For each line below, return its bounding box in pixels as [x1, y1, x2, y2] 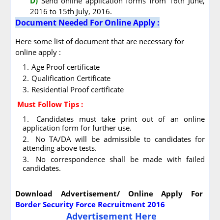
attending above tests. [23, 143, 97, 153]
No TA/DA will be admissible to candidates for [31, 134, 205, 144]
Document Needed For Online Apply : [15, 17, 160, 28]
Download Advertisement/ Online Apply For [15, 189, 205, 198]
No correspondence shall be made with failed [31, 154, 205, 164]
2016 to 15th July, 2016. [30, 6, 112, 16]
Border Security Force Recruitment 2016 [15, 199, 165, 209]
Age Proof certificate [31, 62, 100, 72]
